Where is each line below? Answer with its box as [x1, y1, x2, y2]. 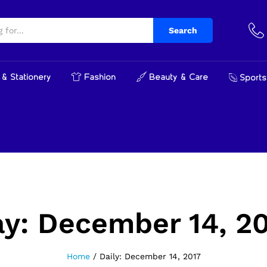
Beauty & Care [149, 73, 208, 82]
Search [169, 26, 197, 36]
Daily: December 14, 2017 [99, 252, 201, 262]
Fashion [84, 73, 116, 82]
